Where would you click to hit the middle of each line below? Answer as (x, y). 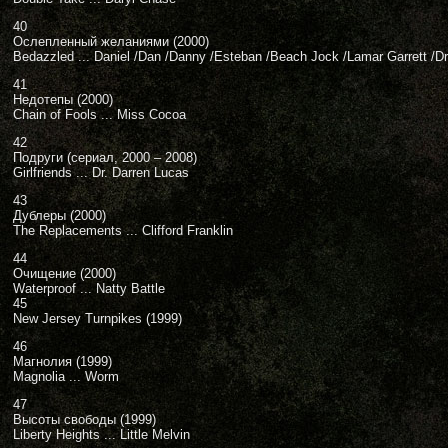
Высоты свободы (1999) (84, 419)
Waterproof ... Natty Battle (89, 288)
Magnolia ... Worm (66, 376)
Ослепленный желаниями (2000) (111, 41)
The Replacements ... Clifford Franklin (123, 230)
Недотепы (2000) (63, 99)
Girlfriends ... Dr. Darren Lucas (101, 172)
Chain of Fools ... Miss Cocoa (99, 114)
